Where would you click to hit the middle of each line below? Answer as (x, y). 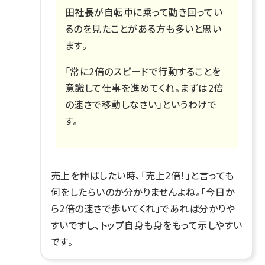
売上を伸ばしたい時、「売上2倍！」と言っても (143, 175)
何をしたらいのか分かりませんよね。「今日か (143, 191)
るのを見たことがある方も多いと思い (143, 28)
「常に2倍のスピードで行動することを (143, 71)
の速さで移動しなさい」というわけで (141, 104)
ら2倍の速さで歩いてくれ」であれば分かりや (143, 208)
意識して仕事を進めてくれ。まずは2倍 (144, 87)
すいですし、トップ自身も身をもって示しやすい (147, 224)
